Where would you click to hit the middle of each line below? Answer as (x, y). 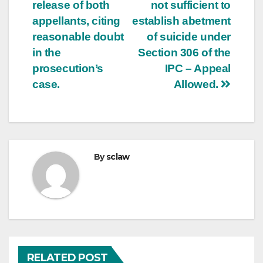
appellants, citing (77, 21)
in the (47, 52)
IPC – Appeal (198, 68)
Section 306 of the (184, 52)
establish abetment (181, 21)
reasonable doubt (78, 36)
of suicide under (189, 36)
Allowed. (197, 84)
